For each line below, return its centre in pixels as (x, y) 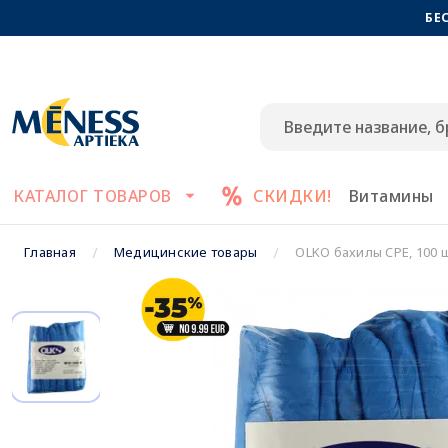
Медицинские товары (185, 252)
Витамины (391, 196)
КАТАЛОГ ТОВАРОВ (92, 196)
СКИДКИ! (292, 196)
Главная (50, 252)
